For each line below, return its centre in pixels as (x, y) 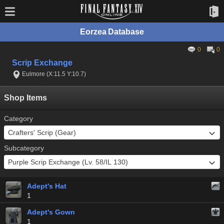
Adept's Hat (47, 186)
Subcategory (24, 148)
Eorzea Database (112, 32)
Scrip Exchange (42, 63)
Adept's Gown (51, 212)
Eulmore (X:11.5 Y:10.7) (54, 74)
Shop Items (25, 98)
